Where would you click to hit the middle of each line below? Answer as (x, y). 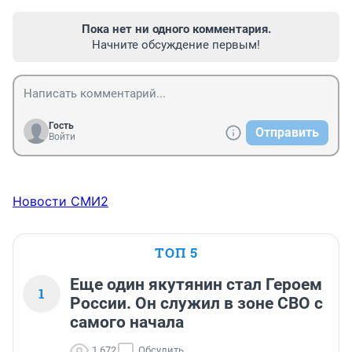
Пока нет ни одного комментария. (176, 29)
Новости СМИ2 (60, 202)
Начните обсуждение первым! (176, 45)
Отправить (287, 133)
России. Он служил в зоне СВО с (196, 304)
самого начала (127, 323)
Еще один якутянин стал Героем (196, 285)
